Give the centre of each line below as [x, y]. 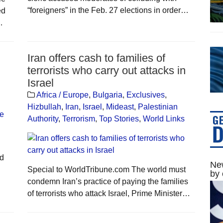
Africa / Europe [62, 95]
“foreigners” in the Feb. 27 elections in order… [108, 10]
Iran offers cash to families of [96, 58]
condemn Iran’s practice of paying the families [108, 181]
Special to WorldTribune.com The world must [106, 169]
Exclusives [145, 95]
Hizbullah [44, 107]
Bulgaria [107, 95]
